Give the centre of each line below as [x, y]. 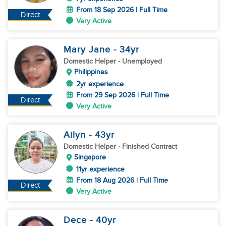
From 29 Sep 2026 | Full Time [123, 95]
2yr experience [100, 84]
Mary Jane [89, 50]
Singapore [90, 157]
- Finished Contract [148, 147]
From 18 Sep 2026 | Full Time [122, 10]
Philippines [91, 72]
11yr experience [100, 169]
